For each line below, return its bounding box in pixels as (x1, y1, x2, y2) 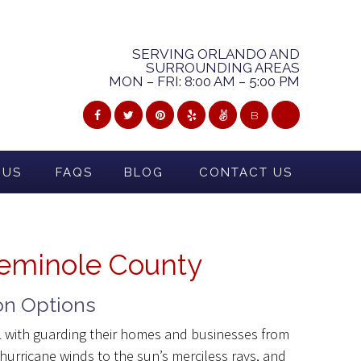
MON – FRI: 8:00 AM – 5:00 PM (109, 73, 300, 89)
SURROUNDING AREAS (146, 60, 300, 76)
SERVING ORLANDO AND (132, 46, 300, 62)
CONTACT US (198, 165, 293, 180)
